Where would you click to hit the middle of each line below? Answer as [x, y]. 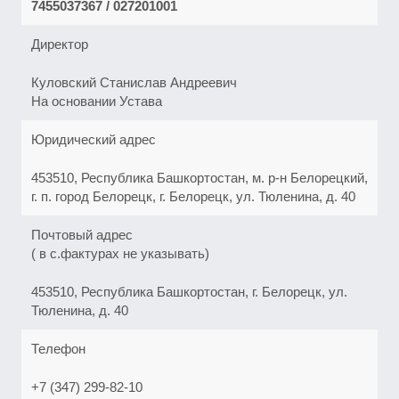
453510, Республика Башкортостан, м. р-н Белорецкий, [199, 178]
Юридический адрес [94, 139]
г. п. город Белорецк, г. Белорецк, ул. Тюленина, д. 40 [193, 196]
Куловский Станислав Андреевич [134, 82]
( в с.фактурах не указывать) [120, 253]
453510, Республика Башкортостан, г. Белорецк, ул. [189, 292]
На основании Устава [97, 101]
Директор [60, 44]
